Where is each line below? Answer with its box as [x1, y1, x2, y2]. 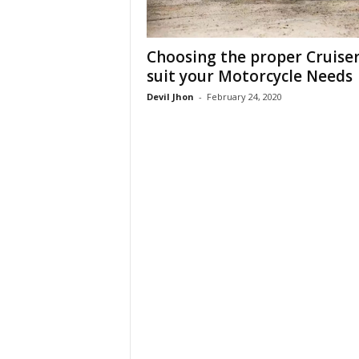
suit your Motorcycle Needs [146, 66, 353, 87]
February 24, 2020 [206, 91, 282, 103]
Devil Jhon [146, 91, 194, 103]
